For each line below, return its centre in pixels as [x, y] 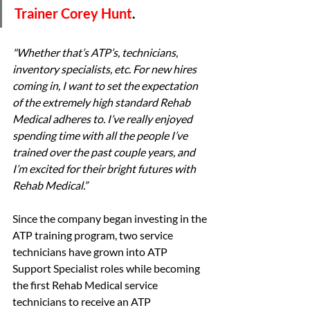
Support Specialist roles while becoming [107, 268]
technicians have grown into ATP [91, 251]
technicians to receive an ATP [83, 301]
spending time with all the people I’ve [101, 135]
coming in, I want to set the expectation [106, 85]
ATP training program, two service [94, 235]
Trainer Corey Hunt [73, 13]
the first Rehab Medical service [86, 284]
